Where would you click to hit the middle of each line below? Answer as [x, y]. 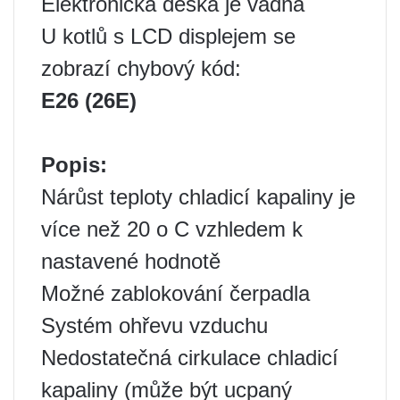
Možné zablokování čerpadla [175, 293]
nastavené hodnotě [131, 261]
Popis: [74, 165]
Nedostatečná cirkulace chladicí [190, 358]
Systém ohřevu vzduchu [154, 325]
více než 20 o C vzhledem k [172, 229]
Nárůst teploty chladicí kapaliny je [198, 197]
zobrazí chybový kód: [141, 68]
